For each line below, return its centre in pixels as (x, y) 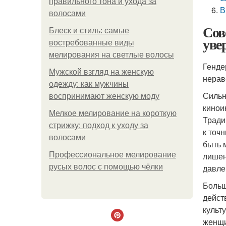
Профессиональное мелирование (112, 155)
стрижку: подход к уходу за (99, 125)
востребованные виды (92, 43)
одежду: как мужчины (89, 84)
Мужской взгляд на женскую (101, 72)
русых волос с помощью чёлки (106, 167)
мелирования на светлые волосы (111, 55)
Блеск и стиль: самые (89, 31)
